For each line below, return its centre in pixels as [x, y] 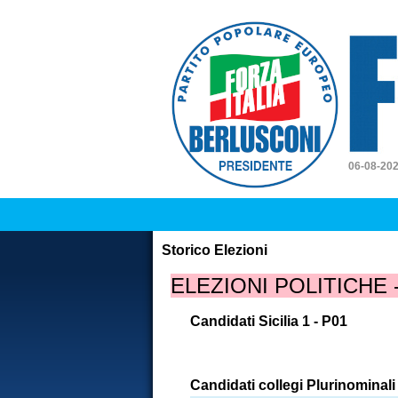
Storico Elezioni [215, 250]
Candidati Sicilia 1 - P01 [269, 321]
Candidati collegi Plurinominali [293, 385]
